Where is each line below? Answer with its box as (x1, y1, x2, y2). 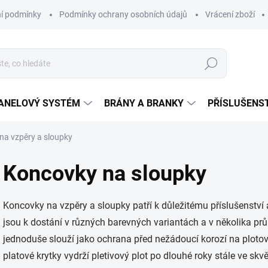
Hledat (199, 59, 224, 69)
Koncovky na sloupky (3, 161, 206, 186)
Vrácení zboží (205, 10, 255, 19)
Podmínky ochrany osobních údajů (59, 10, 187, 19)
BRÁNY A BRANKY (104, 98, 184, 109)
